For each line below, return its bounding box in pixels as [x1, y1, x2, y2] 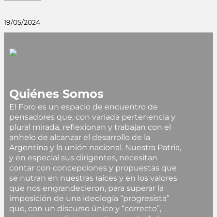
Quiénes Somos [9, 86, 104, 101]
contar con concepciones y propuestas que [9, 163, 177, 172]
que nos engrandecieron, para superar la [9, 183, 164, 193]
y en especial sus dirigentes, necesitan [9, 153, 158, 162]
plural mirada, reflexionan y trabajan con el [9, 122, 171, 132]
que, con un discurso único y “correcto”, [9, 203, 162, 213]
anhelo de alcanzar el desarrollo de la [9, 132, 151, 142]
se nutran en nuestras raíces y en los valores [9, 173, 178, 183]
